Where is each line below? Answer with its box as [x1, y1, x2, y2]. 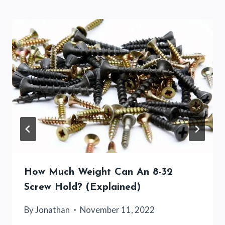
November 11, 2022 [80, 204, 155, 215]
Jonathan [35, 204, 70, 215]
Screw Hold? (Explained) [24, 182, 141, 193]
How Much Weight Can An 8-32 [24, 167, 173, 178]
